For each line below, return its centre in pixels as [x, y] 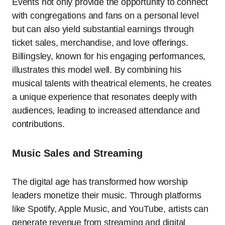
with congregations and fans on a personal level [105, 16]
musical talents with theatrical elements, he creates [112, 84]
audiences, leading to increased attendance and [106, 111]
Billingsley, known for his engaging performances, [109, 57]
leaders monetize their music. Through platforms [107, 196]
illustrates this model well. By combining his [97, 70]
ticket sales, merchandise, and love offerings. [100, 43]
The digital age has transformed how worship [100, 182]
